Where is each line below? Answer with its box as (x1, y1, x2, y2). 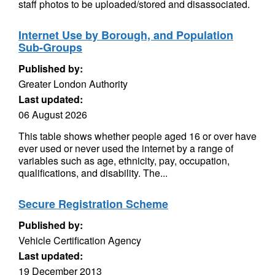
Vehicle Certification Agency (18, 233, 141, 247)
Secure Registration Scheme (18, 196, 168, 212)
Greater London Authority (18, 77, 128, 91)
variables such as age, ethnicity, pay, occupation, (18, 153, 230, 168)
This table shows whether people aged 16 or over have (18, 129, 257, 143)
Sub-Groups (18, 39, 82, 55)
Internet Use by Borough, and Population (18, 27, 233, 43)
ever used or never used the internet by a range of (18, 141, 233, 155)
